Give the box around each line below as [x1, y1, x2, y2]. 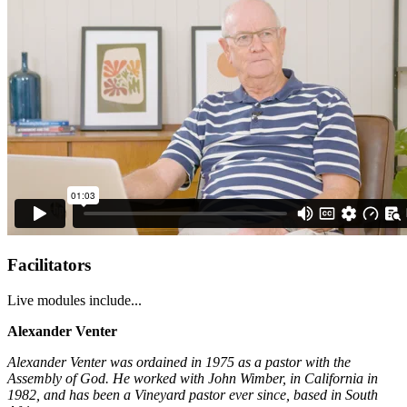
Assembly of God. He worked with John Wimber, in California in [7, 371, 378, 387]
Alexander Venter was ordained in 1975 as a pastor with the [7, 354, 351, 371]
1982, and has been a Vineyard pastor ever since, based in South [7, 387, 378, 403]
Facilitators [7, 255, 91, 275]
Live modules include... [7, 293, 142, 309]
